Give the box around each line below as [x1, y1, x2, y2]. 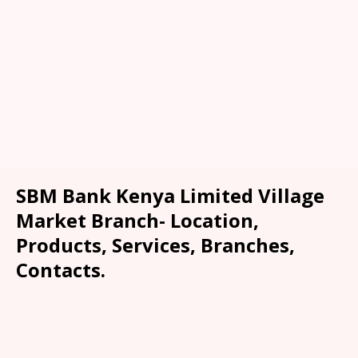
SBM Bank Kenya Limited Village [16, 181, 324, 209]
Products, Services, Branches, [16, 231, 295, 258]
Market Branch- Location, [16, 206, 259, 233]
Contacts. [16, 256, 105, 283]
